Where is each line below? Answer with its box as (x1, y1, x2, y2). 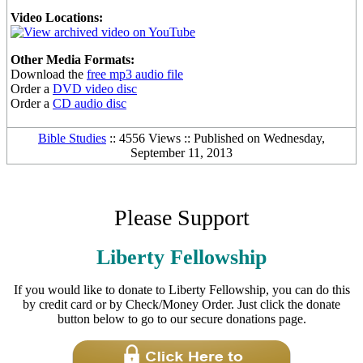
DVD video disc (53, 82, 137, 96)
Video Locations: (11, 11, 103, 24)
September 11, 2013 (130, 146, 233, 160)
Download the (11, 67, 87, 81)
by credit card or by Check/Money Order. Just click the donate (23, 297, 340, 311)
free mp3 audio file (87, 67, 183, 81)
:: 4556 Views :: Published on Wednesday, (106, 131, 325, 145)
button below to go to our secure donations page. (57, 312, 306, 326)
